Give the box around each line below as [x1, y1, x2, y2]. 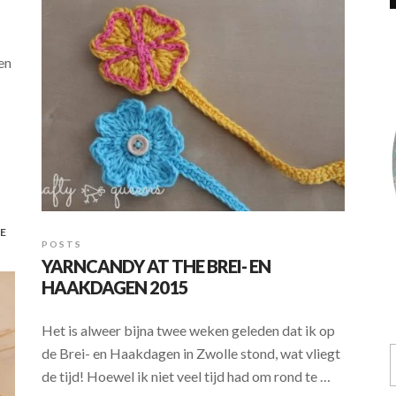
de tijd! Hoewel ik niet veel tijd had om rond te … [42, 368, 331, 385]
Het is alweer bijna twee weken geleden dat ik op [42, 322, 335, 339]
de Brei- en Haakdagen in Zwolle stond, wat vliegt [42, 345, 340, 362]
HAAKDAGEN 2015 [42, 277, 188, 299]
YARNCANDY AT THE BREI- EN [42, 255, 270, 278]
